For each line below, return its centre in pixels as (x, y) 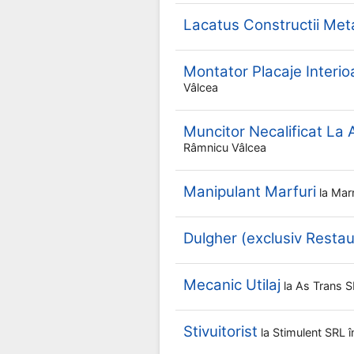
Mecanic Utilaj (232, 285)
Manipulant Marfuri (250, 192)
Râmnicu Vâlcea (225, 147)
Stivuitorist (220, 331)
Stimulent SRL (311, 332)
